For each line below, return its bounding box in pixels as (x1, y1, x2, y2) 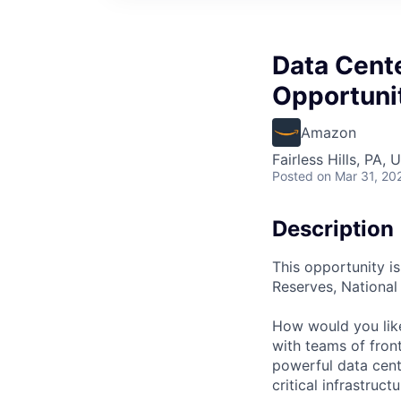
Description (272, 215, 394, 242)
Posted (272, 167, 313, 183)
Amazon (301, 123, 356, 141)
